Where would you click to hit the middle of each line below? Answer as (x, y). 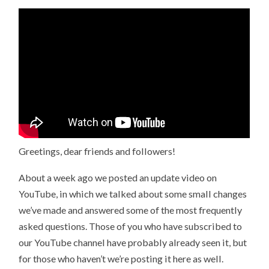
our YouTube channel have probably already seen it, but (133, 243)
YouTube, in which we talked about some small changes (133, 194)
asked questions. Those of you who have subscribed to (131, 226)
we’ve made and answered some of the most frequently (131, 210)
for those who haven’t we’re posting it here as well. (121, 259)
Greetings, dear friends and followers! (97, 151)
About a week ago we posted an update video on (118, 178)
